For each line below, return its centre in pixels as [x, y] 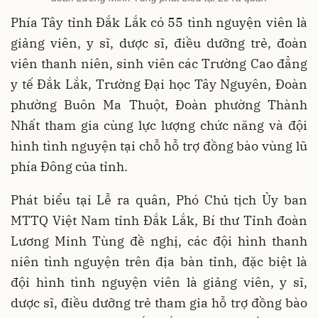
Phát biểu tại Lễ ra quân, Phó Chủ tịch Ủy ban [159, 200]
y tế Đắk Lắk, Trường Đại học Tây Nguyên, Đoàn [159, 84]
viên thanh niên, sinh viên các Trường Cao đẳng [159, 64]
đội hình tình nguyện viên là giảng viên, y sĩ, [159, 283]
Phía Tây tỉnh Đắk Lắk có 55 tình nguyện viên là [159, 23]
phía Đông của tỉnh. [69, 167]
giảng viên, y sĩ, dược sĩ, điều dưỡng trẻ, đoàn [159, 43]
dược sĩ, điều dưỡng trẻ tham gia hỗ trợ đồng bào [159, 303]
